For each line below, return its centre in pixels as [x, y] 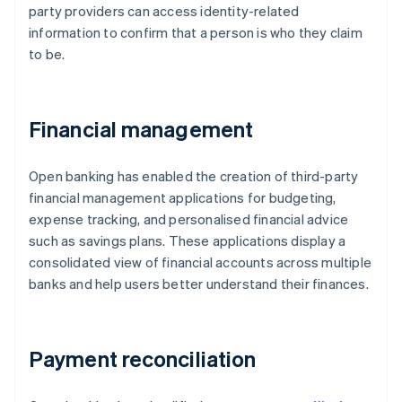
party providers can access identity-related [164, 11]
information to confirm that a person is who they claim [196, 33]
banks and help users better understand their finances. [199, 284]
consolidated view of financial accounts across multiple [201, 262]
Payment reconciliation [143, 359]
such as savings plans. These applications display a [188, 241]
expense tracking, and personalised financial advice [189, 219]
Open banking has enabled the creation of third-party [194, 176]
